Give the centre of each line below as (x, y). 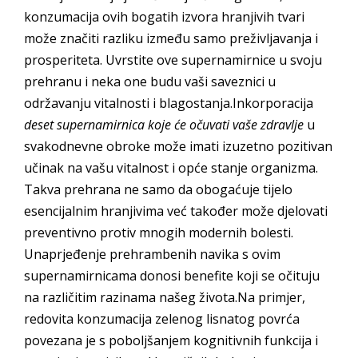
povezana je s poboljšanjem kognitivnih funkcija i (171, 341)
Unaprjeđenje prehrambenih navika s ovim (152, 255)
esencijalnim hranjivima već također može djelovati (176, 211)
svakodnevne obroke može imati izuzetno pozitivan (178, 147)
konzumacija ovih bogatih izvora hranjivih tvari (164, 17)
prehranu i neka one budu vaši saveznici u (150, 82)
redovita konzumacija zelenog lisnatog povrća (162, 319)
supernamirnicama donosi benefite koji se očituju (172, 276)
